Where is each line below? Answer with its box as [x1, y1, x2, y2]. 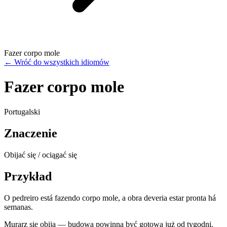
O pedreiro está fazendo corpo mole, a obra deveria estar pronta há [4, 193, 216, 202]
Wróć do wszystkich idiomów [14, 58, 109, 66]
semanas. [4, 202, 33, 211]
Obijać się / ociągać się [4, 150, 77, 159]
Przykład [4, 169, 52, 183]
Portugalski [4, 107, 40, 116]
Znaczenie [4, 126, 57, 140]
